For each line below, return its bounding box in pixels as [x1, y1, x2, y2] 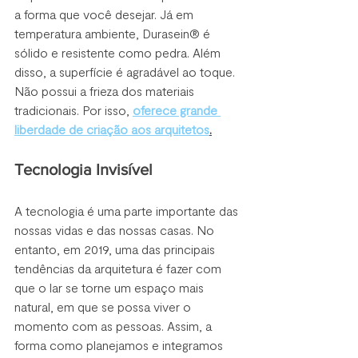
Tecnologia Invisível [14, 160, 153, 178]
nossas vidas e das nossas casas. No [14, 221, 217, 237]
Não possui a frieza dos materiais [14, 82, 197, 98]
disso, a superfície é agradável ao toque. [14, 63, 238, 79]
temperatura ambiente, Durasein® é [14, 25, 213, 41]
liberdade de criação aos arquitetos [14, 121, 209, 137]
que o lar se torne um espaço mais [14, 279, 207, 295]
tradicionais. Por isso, [14, 101, 133, 117]
